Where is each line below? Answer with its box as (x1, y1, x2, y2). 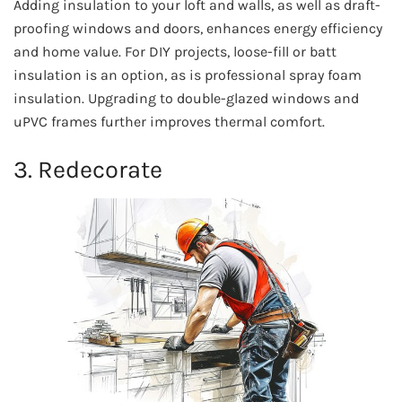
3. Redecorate (13, 155, 162, 185)
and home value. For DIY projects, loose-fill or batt (13, 42, 336, 60)
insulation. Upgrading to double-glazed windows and (13, 89, 359, 107)
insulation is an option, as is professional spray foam (13, 66, 362, 83)
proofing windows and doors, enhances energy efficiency (13, 19, 382, 37)
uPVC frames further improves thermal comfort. (13, 112, 325, 130)
